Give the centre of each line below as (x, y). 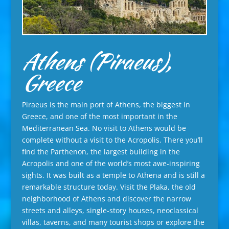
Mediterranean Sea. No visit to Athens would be (104, 128)
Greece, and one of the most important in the (99, 117)
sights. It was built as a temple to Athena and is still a (113, 175)
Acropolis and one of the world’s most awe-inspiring (111, 164)
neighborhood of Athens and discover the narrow (106, 199)
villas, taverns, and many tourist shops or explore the (113, 222)
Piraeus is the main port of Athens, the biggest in (106, 105)
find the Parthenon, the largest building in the (101, 152)
